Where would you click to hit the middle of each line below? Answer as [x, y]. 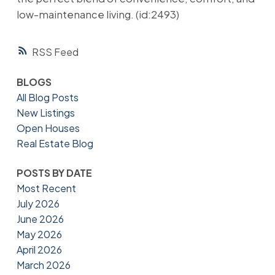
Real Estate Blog [55, 144]
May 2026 [39, 234]
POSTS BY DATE [54, 172]
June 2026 [40, 219]
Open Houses [48, 128]
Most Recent [46, 188]
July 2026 [38, 203]
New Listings [45, 113]
